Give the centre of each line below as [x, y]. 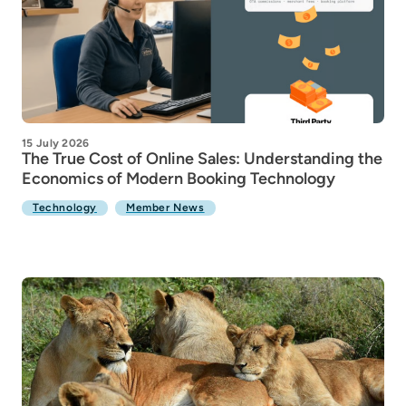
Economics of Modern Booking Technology [179, 179]
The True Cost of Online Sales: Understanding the [202, 159]
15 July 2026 [56, 143]
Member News [165, 208]
